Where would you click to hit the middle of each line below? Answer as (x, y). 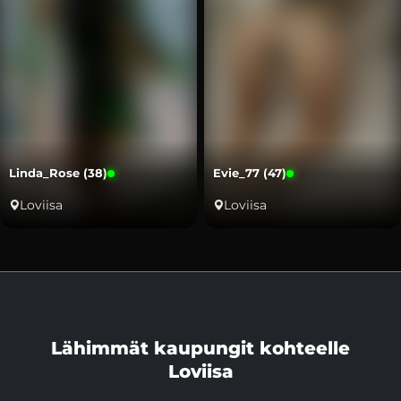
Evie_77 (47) (250, 173)
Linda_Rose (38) (58, 173)
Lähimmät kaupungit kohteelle (200, 349)
